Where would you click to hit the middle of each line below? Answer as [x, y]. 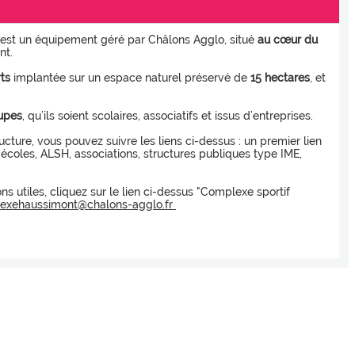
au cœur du [288, 39]
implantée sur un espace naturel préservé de [130, 77]
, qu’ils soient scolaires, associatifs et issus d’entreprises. [168, 115]
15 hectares [280, 77]
